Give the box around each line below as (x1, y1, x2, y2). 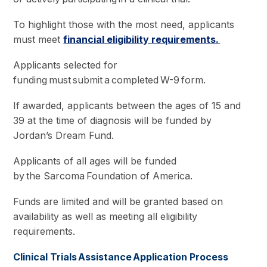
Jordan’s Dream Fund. (13, 129, 117, 142)
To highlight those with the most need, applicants (13, 18, 235, 31)
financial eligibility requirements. (63, 33, 221, 46)
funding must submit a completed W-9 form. (13, 74, 210, 86)
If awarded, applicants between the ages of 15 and (13, 100, 241, 112)
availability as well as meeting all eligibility (13, 210, 198, 222)
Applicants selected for (13, 59, 118, 72)
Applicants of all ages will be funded (13, 155, 177, 167)
